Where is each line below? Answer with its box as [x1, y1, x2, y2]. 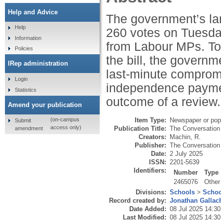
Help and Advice [8, 8, 58, 16]
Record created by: [109, 197, 166, 205]
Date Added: [129, 205, 166, 213]
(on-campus [50, 116, 79, 123]
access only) [50, 124, 81, 131]
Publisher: [135, 142, 166, 149]
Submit [14, 117, 31, 123]
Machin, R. [170, 133, 201, 141]
